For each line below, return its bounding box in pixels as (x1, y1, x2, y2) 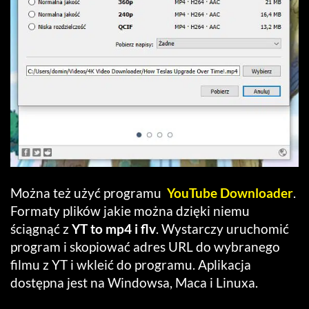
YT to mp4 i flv (72, 221, 156, 237)
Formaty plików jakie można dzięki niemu (10, 203, 250, 219)
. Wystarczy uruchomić (156, 221, 289, 237)
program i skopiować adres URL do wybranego (10, 239, 280, 255)
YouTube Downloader (167, 185, 293, 201)
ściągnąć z (10, 221, 72, 237)
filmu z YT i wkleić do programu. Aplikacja (10, 257, 251, 273)
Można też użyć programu (10, 185, 167, 201)
